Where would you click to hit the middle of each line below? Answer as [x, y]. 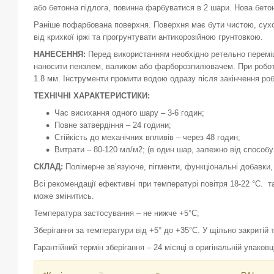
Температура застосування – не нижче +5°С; [117, 213]
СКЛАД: [48, 167]
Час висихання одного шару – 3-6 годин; [129, 113]
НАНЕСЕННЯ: [60, 54]
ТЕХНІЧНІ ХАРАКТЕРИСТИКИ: [92, 96]
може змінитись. [64, 196]
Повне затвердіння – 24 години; [113, 125]
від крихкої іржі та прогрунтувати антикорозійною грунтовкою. [148, 37]
